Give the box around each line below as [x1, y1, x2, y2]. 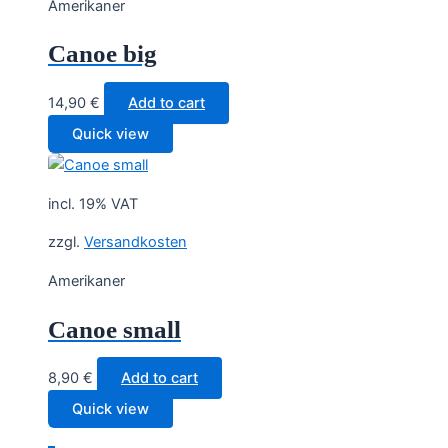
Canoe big [48, 40, 157, 68]
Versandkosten [84, 233, 187, 252]
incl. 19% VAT [48, 194, 138, 213]
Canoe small [48, 315, 181, 343]
